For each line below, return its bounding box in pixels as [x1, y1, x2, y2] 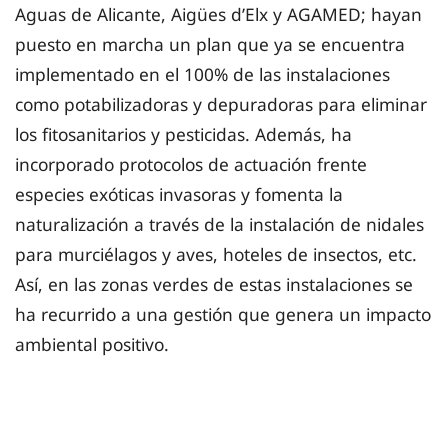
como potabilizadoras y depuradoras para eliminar [15, 91, 427, 116]
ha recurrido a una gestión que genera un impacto [15, 301, 431, 326]
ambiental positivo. [15, 331, 174, 356]
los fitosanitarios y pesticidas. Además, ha [15, 121, 352, 146]
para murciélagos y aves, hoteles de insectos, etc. [15, 241, 417, 266]
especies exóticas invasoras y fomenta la [15, 181, 343, 206]
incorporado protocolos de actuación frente [15, 151, 367, 176]
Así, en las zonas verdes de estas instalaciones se [15, 271, 413, 296]
